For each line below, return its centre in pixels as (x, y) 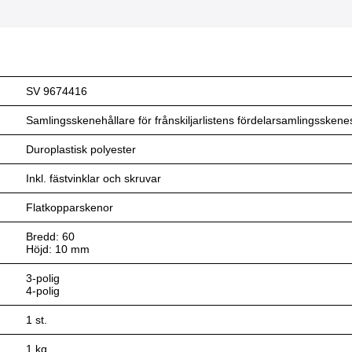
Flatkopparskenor (70, 207)
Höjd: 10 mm (58, 249)
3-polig (43, 278)
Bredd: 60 (51, 236)
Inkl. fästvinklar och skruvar (94, 178)
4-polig (43, 291)
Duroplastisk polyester (81, 149)
